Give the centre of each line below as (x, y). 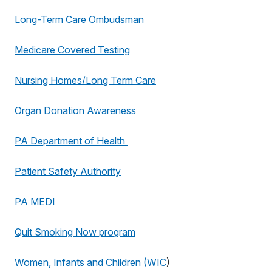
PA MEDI (35, 202)
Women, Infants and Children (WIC (90, 262)
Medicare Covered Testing (72, 50)
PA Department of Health (71, 141)
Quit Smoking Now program (75, 232)
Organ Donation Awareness (76, 110)
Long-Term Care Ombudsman (79, 19)
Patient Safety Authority (68, 171)
